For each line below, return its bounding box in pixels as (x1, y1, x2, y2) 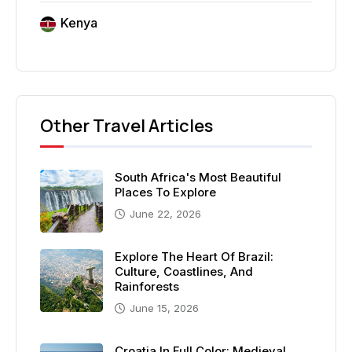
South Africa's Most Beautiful (115, 170, 281, 185)
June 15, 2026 (130, 302, 199, 315)
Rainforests (115, 279, 179, 295)
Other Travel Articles (40, 114, 213, 138)
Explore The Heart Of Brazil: (115, 249, 273, 265)
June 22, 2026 (130, 207, 201, 221)
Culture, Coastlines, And (115, 264, 253, 280)
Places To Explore (115, 185, 216, 200)
